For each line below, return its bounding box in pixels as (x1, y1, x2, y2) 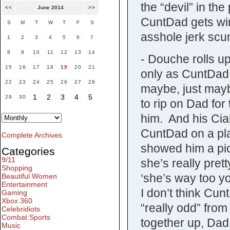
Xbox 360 (2, 197, 32, 205)
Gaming (2, 188, 27, 197)
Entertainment (2, 180, 47, 189)
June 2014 (37, 5, 64, 11)
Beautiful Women (2, 172, 57, 181)
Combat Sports (2, 213, 50, 222)
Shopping (2, 164, 32, 172)
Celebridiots (2, 205, 40, 214)
